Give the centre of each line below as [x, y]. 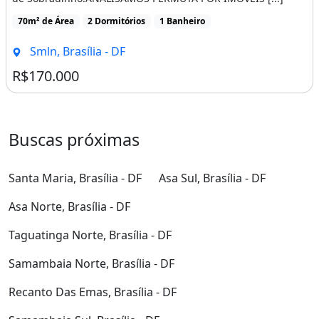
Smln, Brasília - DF [76, 52]
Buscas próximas [74, 140]
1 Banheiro [182, 21]
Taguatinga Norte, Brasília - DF [90, 235]
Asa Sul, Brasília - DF [212, 178]
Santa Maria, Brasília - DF [75, 178]
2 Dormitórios [117, 21]
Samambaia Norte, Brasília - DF [91, 264]
